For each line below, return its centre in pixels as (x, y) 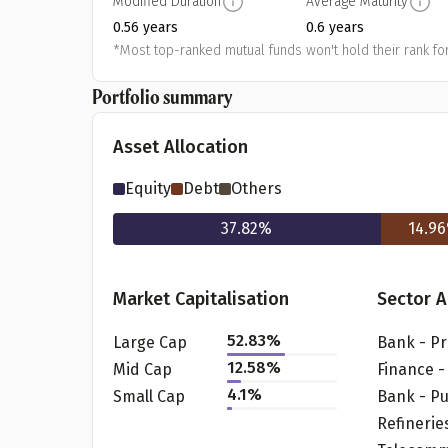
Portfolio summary (162, 96)
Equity (148, 188)
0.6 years (335, 27)
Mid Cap (142, 369)
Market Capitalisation (201, 299)
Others (256, 188)
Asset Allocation (180, 147)
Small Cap (149, 396)
